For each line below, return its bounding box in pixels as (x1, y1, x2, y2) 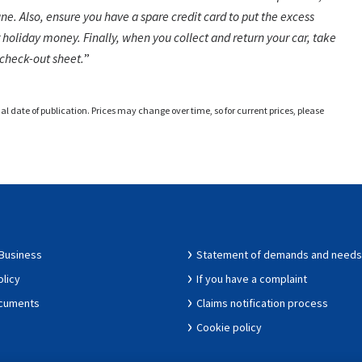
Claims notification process (196, 295, 328, 310)
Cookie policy (196, 319, 262, 335)
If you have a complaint (196, 271, 307, 286)
